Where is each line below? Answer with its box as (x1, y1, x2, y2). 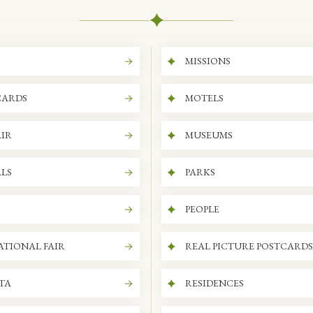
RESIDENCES (185, 277, 244, 289)
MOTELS (185, 92, 224, 104)
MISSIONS (185, 54, 231, 67)
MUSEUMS (185, 129, 233, 141)
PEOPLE (185, 203, 219, 215)
